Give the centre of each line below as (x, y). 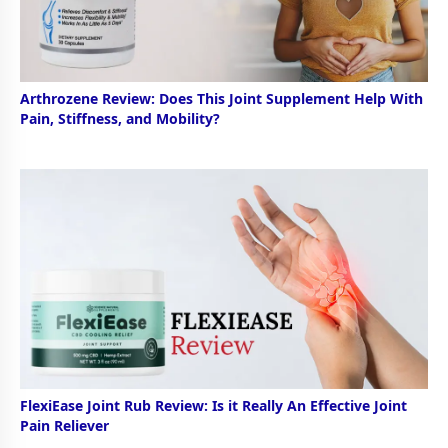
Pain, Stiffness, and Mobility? (120, 119)
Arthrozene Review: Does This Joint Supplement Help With (221, 99)
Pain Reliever (64, 425)
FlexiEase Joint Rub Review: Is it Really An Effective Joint (213, 405)
